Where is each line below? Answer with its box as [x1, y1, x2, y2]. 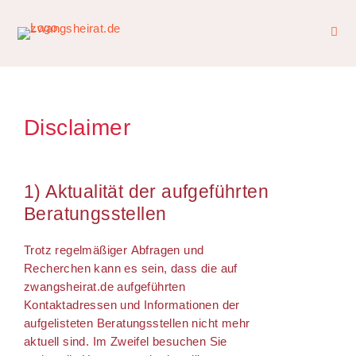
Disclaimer [24, 115, 130, 140]
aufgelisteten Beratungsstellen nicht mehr [24, 316, 250, 330]
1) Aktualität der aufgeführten [24, 181, 269, 202]
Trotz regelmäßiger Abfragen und [24, 243, 204, 257]
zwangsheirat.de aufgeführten [24, 280, 186, 293]
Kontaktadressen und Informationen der [24, 298, 240, 311]
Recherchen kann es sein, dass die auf [24, 261, 238, 275]
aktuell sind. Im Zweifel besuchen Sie [24, 335, 227, 348]
